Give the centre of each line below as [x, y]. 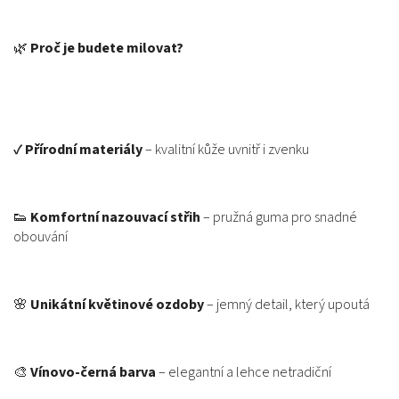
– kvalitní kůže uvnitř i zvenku [226, 150]
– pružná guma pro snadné [279, 217]
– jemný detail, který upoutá [287, 305]
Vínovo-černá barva [93, 372]
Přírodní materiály [84, 150]
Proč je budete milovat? [107, 48]
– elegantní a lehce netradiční [244, 372]
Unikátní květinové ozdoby [117, 305]
